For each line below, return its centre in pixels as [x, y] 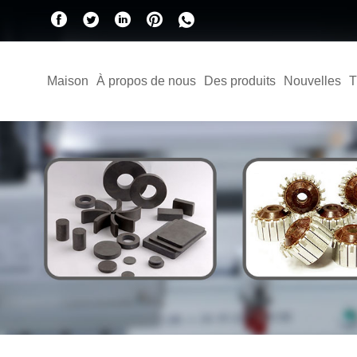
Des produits [239, 81]
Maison [67, 81]
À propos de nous [146, 81]
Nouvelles [312, 81]
